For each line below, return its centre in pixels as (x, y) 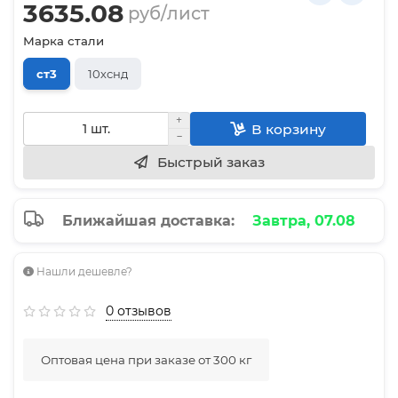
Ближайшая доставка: (148, 220)
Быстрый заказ (211, 163)
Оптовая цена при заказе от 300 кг (146, 360)
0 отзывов (139, 311)
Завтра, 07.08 (304, 220)
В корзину (289, 129)
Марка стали (64, 41)
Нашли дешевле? (84, 272)
